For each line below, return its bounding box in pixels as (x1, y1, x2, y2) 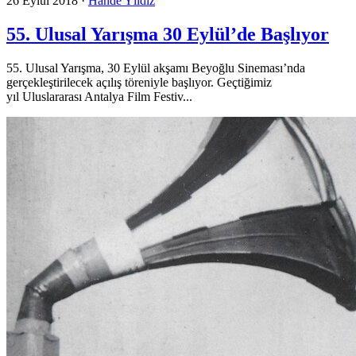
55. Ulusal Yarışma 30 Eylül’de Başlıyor (6, 23, 329, 44)
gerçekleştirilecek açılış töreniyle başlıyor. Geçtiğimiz (6, 75, 272, 89)
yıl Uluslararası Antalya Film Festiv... (6, 89, 192, 103)
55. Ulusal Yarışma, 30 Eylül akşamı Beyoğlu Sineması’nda (6, 60, 305, 75)
